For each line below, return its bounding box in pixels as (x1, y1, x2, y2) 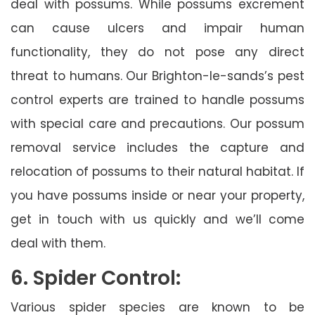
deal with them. (11, 234, 105, 252)
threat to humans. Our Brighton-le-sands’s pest (11, 67, 304, 84)
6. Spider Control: (11, 264, 181, 292)
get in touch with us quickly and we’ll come (11, 210, 304, 228)
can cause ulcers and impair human (11, 19, 304, 37)
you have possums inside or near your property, (11, 186, 304, 204)
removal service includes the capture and (11, 139, 304, 156)
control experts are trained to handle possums (11, 91, 304, 108)
